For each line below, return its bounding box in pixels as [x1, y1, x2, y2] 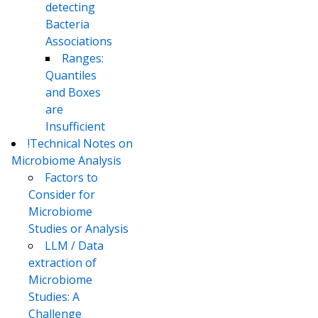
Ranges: [62, 50, 104, 67]
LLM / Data [45, 238, 104, 254]
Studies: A [28, 289, 79, 305]
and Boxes [45, 84, 101, 101]
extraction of [28, 255, 97, 271]
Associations [45, 33, 112, 50]
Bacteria [45, 16, 89, 33]
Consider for [28, 187, 95, 203]
